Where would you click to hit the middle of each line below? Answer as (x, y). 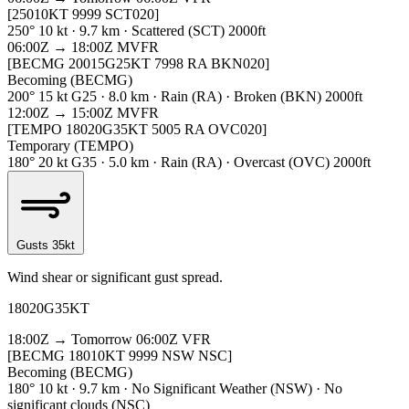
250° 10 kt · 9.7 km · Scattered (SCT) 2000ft (136, 31)
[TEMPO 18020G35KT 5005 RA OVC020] (137, 130)
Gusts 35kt (46, 246)
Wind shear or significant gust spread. (115, 278)
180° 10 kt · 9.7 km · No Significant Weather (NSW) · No (175, 389)
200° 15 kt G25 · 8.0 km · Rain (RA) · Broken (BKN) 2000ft (185, 97)
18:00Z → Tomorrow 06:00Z (93, 340)
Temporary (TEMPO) (70, 146)
